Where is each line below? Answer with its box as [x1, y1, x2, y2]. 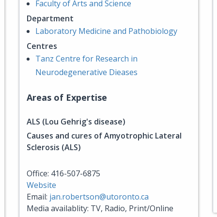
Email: [27, 191, 49, 202]
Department [27, 13, 74, 24]
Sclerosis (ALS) [27, 142, 81, 153]
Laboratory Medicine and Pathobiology [35, 26, 177, 36]
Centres [27, 41, 57, 51]
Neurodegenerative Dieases [35, 67, 138, 77]
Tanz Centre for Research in [35, 53, 138, 64]
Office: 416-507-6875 [27, 168, 100, 179]
